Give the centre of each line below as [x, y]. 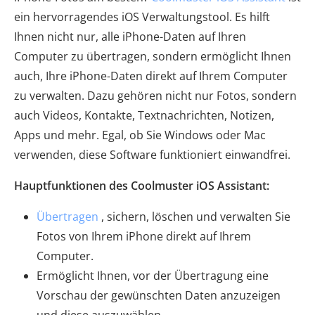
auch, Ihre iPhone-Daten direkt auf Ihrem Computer [151, 76]
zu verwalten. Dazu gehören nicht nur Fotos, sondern [155, 96]
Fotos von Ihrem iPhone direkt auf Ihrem [144, 236]
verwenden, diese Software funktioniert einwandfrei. [152, 155]
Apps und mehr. [57, 135]
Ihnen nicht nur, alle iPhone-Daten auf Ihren [130, 37]
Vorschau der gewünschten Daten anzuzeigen [159, 295]
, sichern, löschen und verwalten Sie [194, 217]
